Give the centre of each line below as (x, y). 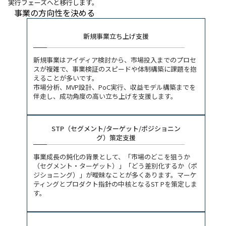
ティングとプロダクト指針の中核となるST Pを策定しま (115, 184)
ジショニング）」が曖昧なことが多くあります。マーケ (115, 175)
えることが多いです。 (66, 78)
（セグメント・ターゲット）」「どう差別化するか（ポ (115, 166)
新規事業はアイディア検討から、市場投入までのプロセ (115, 60)
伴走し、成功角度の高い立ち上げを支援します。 (105, 96)
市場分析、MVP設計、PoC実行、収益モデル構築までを (115, 87)
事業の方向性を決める (54, 13)
